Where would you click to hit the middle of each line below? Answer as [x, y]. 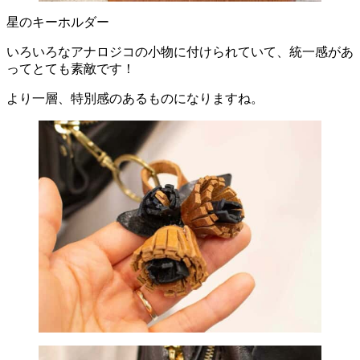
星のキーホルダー [58, 22]
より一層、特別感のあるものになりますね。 [135, 99]
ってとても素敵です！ [71, 69]
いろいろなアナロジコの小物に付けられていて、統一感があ [180, 52]
